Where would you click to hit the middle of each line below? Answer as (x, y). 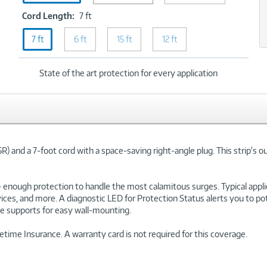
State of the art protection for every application (129, 73)
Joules (183, 16)
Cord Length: (49, 16)
